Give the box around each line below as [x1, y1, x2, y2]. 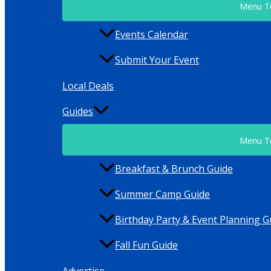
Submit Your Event [115, 53, 199, 67]
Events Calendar [115, 28, 188, 42]
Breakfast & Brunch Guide [115, 162, 233, 176]
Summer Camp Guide [115, 188, 210, 201]
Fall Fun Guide [115, 238, 178, 252]
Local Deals [62, 79, 114, 93]
